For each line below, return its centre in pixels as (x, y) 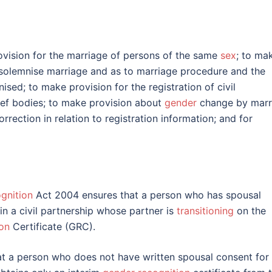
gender (181, 103)
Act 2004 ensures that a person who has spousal (147, 195)
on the (250, 211)
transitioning (205, 211)
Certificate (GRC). (53, 227)
